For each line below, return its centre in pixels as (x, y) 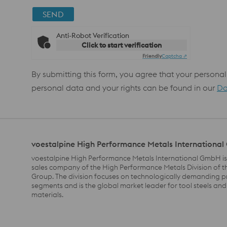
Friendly (152, 56)
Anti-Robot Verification (93, 36)
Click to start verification (122, 45)
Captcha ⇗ (174, 56)
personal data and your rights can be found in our (124, 88)
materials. (47, 195)
